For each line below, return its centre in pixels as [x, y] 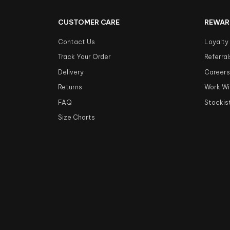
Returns [70, 87]
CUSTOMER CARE [89, 22]
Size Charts [77, 118]
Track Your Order [85, 57]
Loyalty [217, 42]
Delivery [71, 72]
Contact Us [77, 42]
